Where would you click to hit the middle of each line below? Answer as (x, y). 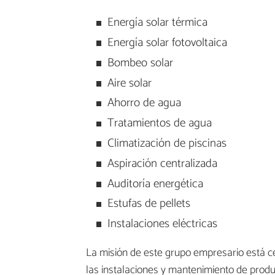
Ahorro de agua (144, 103)
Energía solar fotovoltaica (167, 42)
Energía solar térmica (157, 23)
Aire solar (129, 83)
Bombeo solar (140, 63)
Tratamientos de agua (159, 123)
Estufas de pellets (149, 204)
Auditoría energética (155, 184)
